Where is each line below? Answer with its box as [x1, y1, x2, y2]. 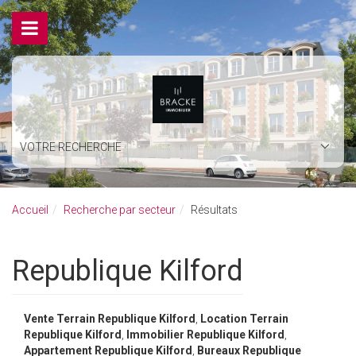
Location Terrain [200, 312, 288, 325]
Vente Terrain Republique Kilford [24, 312, 195, 325]
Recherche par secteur [64, 203, 176, 216]
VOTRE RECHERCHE [20, 141, 122, 153]
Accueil [12, 203, 48, 216]
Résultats [191, 203, 238, 216]
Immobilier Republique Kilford [126, 328, 284, 341]
